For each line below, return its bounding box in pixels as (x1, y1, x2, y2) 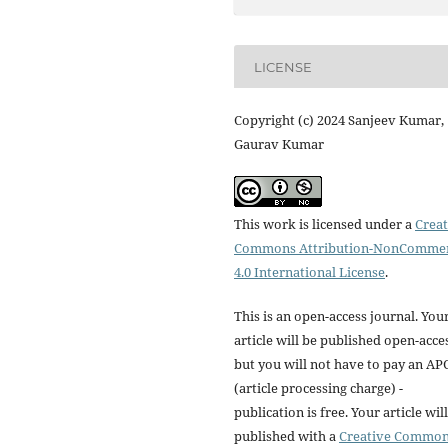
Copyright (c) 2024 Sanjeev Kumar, (234, 111, 444, 130)
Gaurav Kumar (234, 135, 324, 154)
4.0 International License (234, 263, 385, 282)
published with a (234, 427, 339, 446)
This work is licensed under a (234, 215, 415, 234)
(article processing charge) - (234, 379, 403, 398)
